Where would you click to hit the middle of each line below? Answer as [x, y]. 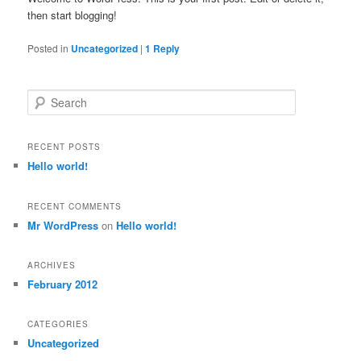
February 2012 [63, 284]
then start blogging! [73, 15]
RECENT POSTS [64, 147]
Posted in [48, 48]
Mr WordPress [63, 225]
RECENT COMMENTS [75, 206]
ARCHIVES [52, 265]
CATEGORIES [58, 324]
